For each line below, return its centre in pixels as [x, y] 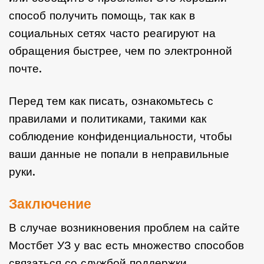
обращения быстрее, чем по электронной [121, 51]
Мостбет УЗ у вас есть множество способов [126, 246]
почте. [25, 68]
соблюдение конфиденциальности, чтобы [121, 136]
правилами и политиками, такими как [108, 118]
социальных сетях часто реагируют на [112, 33]
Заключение [50, 204]
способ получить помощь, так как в [102, 15]
